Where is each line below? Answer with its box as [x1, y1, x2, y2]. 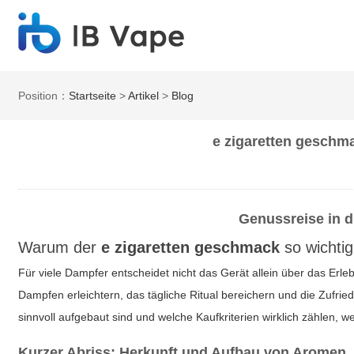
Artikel [128, 89, 160, 102]
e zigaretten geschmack [101, 239, 281, 256]
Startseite [69, 89, 117, 102]
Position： [18, 89, 70, 102]
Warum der [18, 239, 102, 256]
